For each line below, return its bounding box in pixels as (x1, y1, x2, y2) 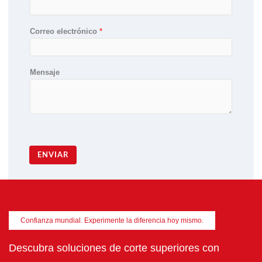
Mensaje (30, 67, 60, 77)
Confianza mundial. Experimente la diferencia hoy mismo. (20, 216, 204, 225)
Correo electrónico (30, 26, 99, 36)
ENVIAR (37, 151, 68, 159)
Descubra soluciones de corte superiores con (9, 242, 219, 254)
